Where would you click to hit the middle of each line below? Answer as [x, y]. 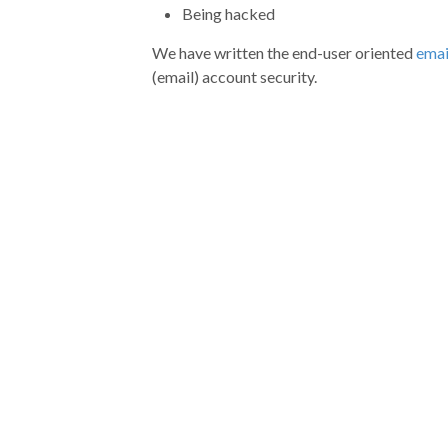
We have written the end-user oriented [284, 52]
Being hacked [228, 13]
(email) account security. [234, 76]
